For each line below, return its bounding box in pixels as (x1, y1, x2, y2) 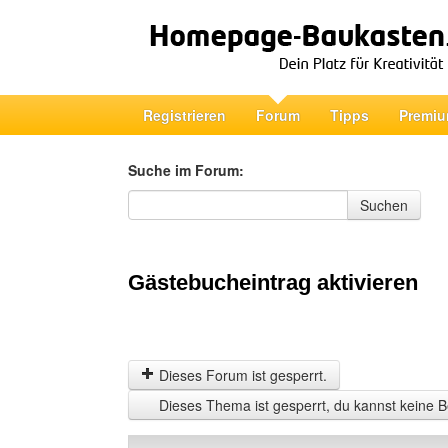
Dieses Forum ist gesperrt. (155, 365, 327, 385)
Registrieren (143, 105, 226, 125)
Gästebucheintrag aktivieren (128, 270, 418, 295)
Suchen (360, 195, 408, 215)
